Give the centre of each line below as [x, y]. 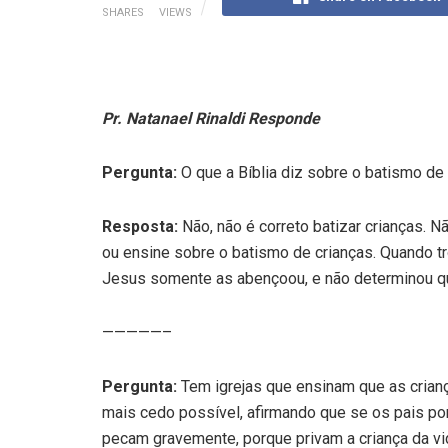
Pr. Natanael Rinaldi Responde [211, 118]
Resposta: [140, 226]
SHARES [123, 13]
